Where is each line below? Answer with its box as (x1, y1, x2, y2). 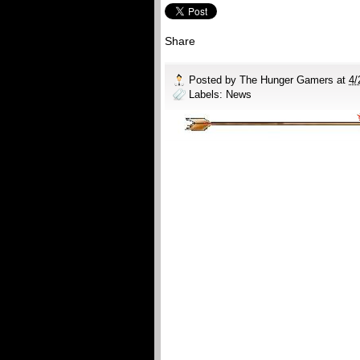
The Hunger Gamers (239, 73, 337, 86)
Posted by (189, 73, 239, 86)
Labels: (189, 88, 226, 100)
